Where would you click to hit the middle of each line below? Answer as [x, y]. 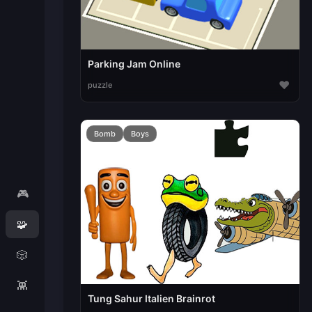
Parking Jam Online [134, 64]
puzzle [100, 85]
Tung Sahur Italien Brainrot [151, 299]
